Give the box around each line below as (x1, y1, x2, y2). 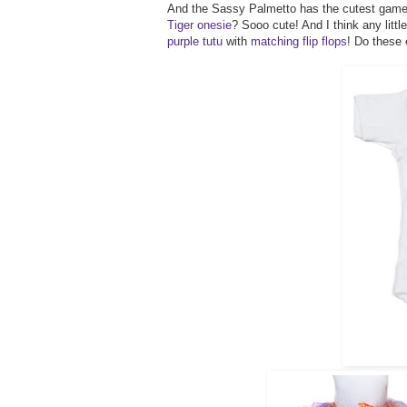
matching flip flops (251, 34, 347, 48)
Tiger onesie (167, 17, 232, 32)
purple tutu (167, 34, 223, 48)
